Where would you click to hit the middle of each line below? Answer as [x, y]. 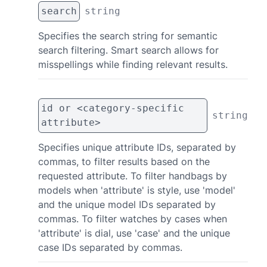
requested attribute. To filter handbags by [133, 176]
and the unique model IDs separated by [127, 204]
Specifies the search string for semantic [128, 36]
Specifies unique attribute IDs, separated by [137, 147]
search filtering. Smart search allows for [128, 50]
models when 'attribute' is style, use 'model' [137, 190]
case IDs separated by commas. [110, 247]
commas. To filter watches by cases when [133, 219]
